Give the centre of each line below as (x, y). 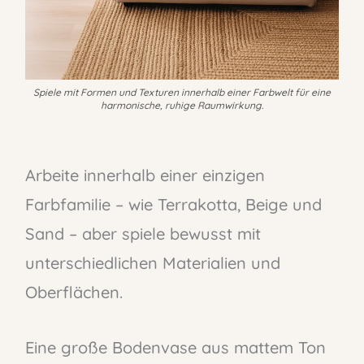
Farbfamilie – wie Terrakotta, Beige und (173, 204)
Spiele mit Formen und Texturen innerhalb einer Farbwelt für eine (182, 92)
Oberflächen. (74, 292)
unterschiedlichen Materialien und (152, 263)
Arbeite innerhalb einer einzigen (145, 175)
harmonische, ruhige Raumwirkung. (182, 105)
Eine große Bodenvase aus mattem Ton (175, 348)
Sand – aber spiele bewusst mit (143, 234)
